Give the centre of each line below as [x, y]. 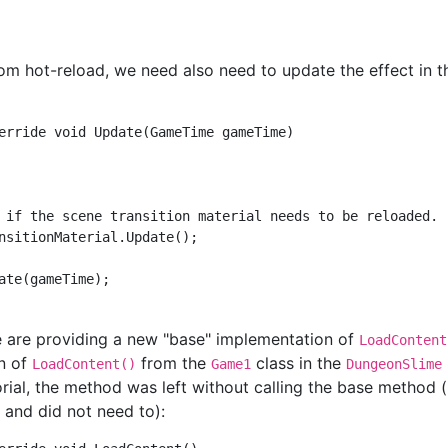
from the [173, 362]
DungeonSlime [393, 363]
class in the [298, 362]
